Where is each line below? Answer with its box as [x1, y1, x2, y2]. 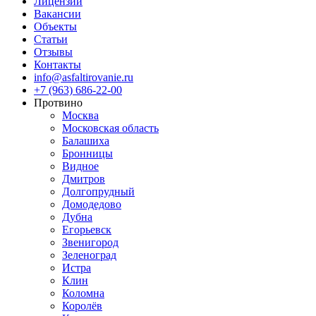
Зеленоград [62, 248, 116, 261]
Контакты [34, 58, 81, 71]
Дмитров [62, 172, 105, 185]
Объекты [34, 20, 77, 32]
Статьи [34, 32, 68, 45]
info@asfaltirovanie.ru [34, 71, 133, 83]
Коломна [62, 286, 104, 299]
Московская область [62, 121, 159, 134]
